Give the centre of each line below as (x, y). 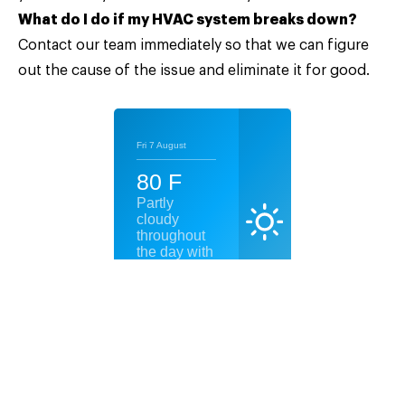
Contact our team (77, 45)
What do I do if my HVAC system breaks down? (188, 20)
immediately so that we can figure (253, 45)
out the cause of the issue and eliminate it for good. (194, 71)
